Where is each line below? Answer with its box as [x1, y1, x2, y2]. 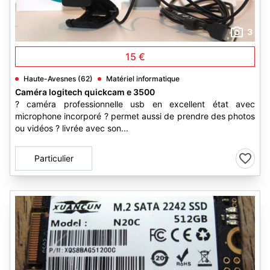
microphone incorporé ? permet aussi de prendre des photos [15, 111, 255, 121]
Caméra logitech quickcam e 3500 [15, 87, 155, 97]
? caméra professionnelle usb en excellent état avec [15, 99, 255, 109]
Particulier [34, 153, 74, 163]
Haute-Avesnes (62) [24, 74, 93, 83]
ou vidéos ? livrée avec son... [15, 123, 128, 133]
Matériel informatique [106, 74, 180, 83]
